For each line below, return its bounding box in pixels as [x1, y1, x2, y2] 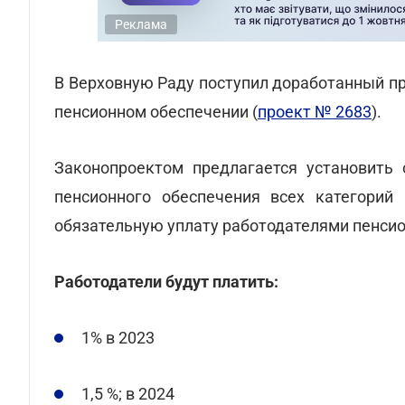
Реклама [115, 17, 167, 32]
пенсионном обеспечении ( [54, 102, 258, 121]
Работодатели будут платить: [54, 272, 278, 291]
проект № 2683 [258, 102, 372, 121]
